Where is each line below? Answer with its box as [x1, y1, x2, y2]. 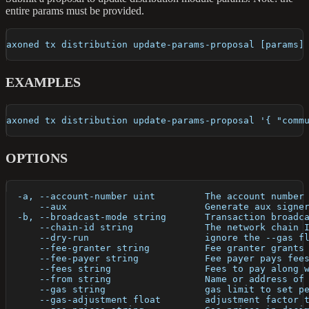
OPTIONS [6, 150, 68, 166]
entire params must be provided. [6, 5, 144, 17]
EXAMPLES [6, 74, 81, 90]
